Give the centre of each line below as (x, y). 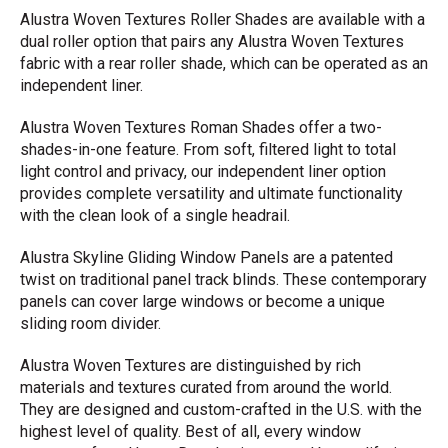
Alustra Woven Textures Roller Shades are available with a (222, 19)
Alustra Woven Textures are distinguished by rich (190, 365)
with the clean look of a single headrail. (155, 215)
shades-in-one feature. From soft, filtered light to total (208, 149)
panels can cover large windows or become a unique (202, 301)
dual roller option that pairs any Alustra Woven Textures (212, 41)
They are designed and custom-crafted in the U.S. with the (221, 409)
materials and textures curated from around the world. (206, 387)
